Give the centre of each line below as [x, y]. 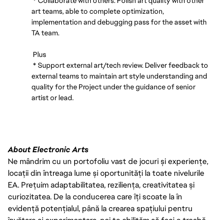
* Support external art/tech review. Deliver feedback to [120, 65]
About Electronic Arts [48, 150]
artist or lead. [53, 97]
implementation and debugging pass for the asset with [119, 22]
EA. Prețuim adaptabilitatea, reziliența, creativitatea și [101, 185]
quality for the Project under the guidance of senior [113, 87]
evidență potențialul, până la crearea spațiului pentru [100, 208]
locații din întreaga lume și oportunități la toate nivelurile [106, 173]
